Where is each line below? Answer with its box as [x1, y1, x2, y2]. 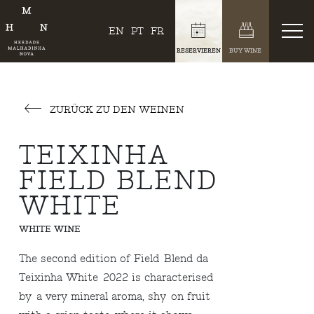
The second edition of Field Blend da [19, 252, 209, 266]
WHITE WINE [19, 224, 81, 235]
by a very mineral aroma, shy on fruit [19, 289, 211, 303]
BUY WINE [229, 46, 262, 54]
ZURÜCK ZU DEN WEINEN [47, 102, 185, 116]
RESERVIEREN [176, 46, 221, 54]
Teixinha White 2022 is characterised [19, 271, 214, 285]
